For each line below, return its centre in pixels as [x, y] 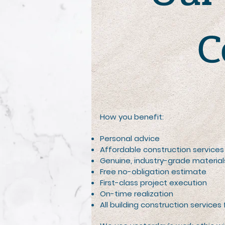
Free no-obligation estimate [153, 172]
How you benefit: [132, 117]
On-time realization [137, 194]
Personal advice [130, 138]
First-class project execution [153, 183]
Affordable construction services [162, 149]
